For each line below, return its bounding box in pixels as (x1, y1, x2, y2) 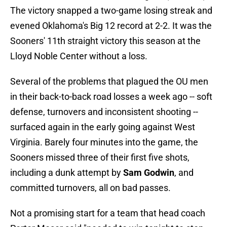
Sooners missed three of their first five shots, (10, 152, 190, 163)
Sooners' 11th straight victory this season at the (10, 35, 201, 47)
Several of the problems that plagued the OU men (10, 76, 208, 87)
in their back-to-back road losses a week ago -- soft (10, 91, 212, 102)
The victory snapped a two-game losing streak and (10, 5, 212, 16)
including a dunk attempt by (10, 167, 123, 178)
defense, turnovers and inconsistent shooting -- (10, 106, 198, 118)
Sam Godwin (123, 167, 174, 178)
